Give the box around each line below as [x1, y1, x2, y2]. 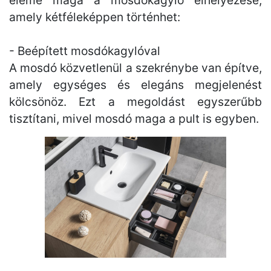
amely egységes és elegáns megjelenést [9, 77, 262, 92]
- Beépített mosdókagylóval [9, 44, 160, 58]
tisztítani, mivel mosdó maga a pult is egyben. [9, 111, 259, 126]
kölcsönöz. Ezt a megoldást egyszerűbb [9, 94, 262, 109]
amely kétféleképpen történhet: [9, 10, 180, 24]
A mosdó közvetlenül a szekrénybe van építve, [9, 60, 262, 75]
